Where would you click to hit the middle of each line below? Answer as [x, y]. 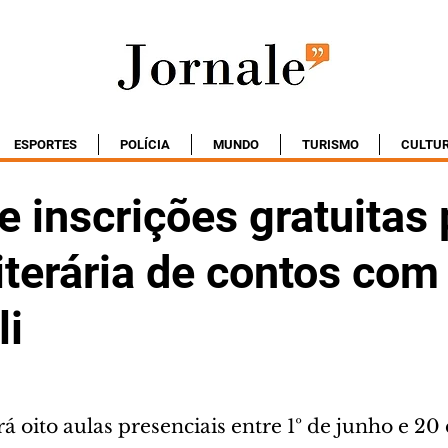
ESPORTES [45, 144]
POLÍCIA [145, 144]
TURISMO [330, 144]
